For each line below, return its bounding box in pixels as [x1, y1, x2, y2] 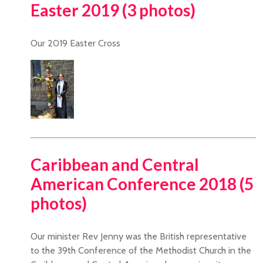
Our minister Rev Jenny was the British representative [31, 231, 247, 242]
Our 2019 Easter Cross [31, 38, 120, 49]
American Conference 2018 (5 [31, 174, 254, 194]
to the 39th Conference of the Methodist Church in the [31, 245, 251, 257]
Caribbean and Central [31, 154, 199, 175]
